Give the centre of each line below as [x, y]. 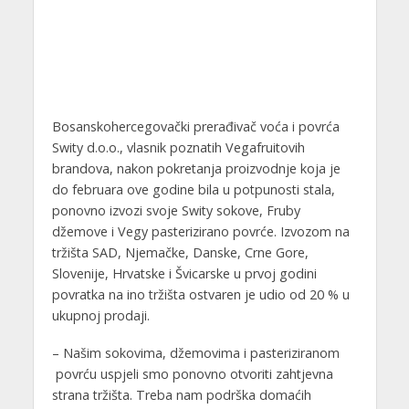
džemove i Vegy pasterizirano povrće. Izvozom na [200, 231]
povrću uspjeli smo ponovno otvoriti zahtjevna [192, 373]
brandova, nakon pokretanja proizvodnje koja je [196, 168]
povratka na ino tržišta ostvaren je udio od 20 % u [200, 294]
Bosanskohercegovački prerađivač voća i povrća [195, 126]
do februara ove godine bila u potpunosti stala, [193, 189]
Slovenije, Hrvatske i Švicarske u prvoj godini [184, 273]
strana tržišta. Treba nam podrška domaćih [181, 394]
